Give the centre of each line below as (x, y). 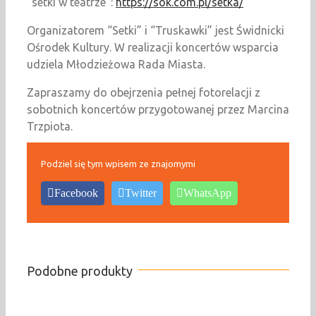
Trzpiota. (50, 127)
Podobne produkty (80, 271)
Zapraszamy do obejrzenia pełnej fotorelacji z (144, 93)
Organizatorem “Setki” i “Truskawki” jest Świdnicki (156, 31)
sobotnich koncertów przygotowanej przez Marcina (158, 110)
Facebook (76, 193)
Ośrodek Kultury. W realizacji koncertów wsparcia (153, 48)
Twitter (141, 193)
